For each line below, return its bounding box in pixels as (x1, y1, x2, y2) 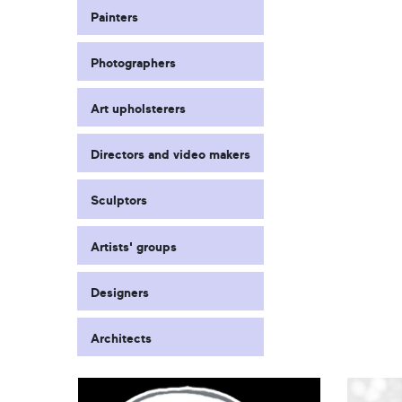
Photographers (91, 56, 176, 70)
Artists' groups (91, 240, 177, 254)
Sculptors (91, 194, 147, 208)
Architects (91, 332, 152, 346)
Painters (91, 10, 138, 24)
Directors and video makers (91, 148, 250, 162)
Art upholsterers (91, 102, 186, 117)
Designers (91, 285, 149, 300)
